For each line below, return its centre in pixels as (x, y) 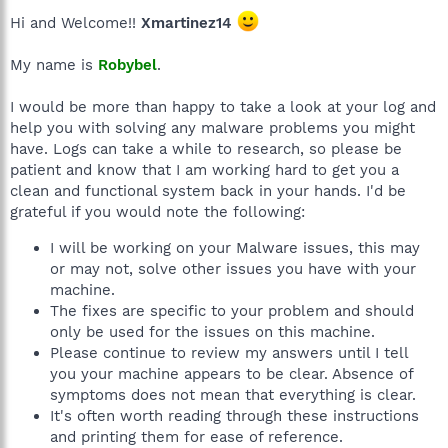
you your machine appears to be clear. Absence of (231, 374)
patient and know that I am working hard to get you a (204, 170)
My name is (54, 65)
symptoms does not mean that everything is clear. (233, 395)
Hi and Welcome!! (75, 23)
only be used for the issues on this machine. (212, 332)
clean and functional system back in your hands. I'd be (208, 191)
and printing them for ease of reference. (196, 437)
